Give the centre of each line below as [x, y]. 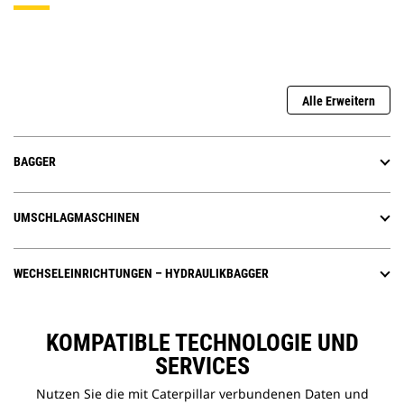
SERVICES [202, 367]
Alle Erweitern [339, 101]
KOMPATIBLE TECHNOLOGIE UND [202, 343]
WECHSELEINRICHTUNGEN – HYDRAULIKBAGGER [141, 274]
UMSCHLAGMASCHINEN [77, 218]
